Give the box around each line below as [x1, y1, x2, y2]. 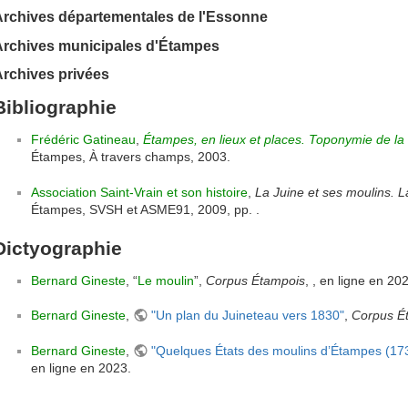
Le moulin [138, 272, 194, 288]
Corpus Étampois [206, 272, 305, 288]
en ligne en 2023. [31, 360, 131, 375]
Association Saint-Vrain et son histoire [31, 185, 248, 200]
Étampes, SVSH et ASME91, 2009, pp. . [31, 202, 260, 218]
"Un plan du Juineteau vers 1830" [150, 308, 344, 323]
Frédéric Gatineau [31, 132, 136, 148]
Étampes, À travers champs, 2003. [31, 149, 230, 165]
